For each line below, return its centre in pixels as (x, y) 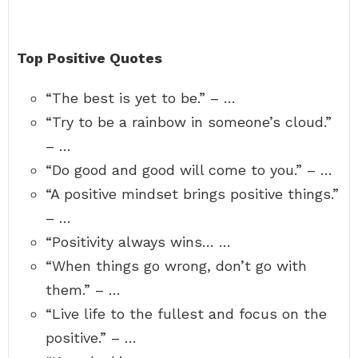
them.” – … (83, 290)
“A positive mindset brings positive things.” (192, 194)
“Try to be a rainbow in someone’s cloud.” (189, 122)
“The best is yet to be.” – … (141, 98)
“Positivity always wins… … (138, 242)
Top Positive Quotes (89, 58)
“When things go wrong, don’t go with (176, 266)
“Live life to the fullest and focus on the (186, 314)
